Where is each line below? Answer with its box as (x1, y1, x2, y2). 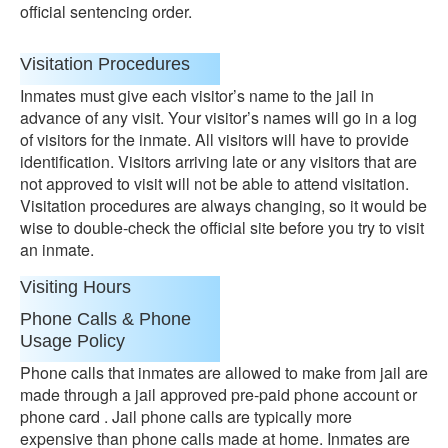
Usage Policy (20, 331, 125, 351)
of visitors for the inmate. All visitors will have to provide (20, 128, 409, 151)
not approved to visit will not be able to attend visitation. (20, 172, 409, 195)
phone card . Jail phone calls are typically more (20, 405, 352, 428)
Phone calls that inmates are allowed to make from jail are (20, 361, 428, 384)
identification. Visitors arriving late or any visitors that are (20, 150, 417, 173)
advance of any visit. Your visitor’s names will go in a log (20, 106, 417, 129)
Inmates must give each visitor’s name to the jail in (20, 84, 374, 107)
